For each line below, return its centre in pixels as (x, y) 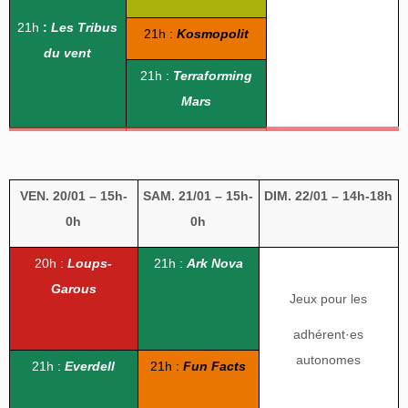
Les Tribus (85, 28)
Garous (73, 289)
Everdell (90, 367)
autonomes (329, 360)
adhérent (320, 335)
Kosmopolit (212, 34)
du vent (68, 53)
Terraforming (212, 76)
